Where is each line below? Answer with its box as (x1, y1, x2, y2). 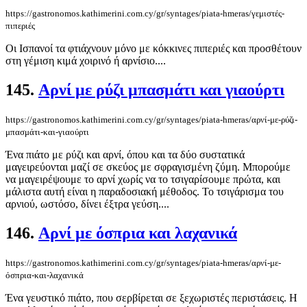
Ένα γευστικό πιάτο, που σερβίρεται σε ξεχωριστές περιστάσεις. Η (5, 291, 297, 304)
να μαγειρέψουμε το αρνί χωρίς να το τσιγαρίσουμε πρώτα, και (5, 173, 280, 185)
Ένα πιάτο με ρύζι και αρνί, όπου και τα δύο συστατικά (5, 148, 245, 160)
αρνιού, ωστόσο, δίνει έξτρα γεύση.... (5, 197, 169, 210)
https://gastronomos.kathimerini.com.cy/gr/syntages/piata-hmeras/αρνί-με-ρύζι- (5, 114, 297, 125)
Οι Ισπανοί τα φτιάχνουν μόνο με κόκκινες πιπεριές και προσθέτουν (5, 42, 302, 55)
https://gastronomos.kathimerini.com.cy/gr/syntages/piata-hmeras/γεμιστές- (5, 8, 284, 19)
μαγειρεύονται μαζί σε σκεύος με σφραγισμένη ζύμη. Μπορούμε (5, 160, 291, 173)
